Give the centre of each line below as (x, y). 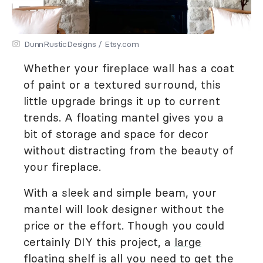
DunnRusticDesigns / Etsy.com (82, 44)
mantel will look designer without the (124, 209)
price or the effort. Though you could (124, 226)
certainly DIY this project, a (99, 242)
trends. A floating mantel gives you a (124, 118)
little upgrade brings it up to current (122, 101)
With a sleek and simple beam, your (120, 193)
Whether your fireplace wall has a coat (129, 68)
